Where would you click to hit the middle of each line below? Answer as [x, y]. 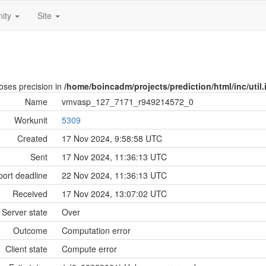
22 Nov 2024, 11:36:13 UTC [114, 175]
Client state [26, 249]
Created [32, 138]
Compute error [89, 249]
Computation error [96, 230]
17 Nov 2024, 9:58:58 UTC [112, 138]
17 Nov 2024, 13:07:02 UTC [114, 194]
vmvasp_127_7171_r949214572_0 [128, 102]
